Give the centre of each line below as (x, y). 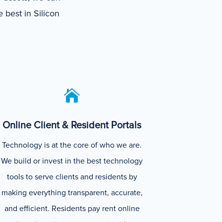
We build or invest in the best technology (72, 161)
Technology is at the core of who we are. (72, 145)
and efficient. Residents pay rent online (72, 208)
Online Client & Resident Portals (72, 125)
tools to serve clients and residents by (72, 177)
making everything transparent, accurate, (72, 193)
